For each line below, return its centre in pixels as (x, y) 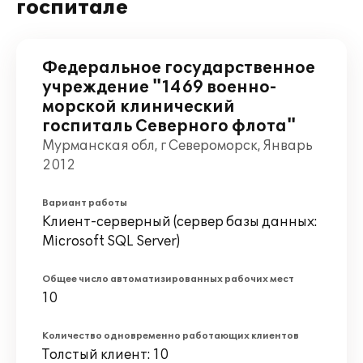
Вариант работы (85, 203)
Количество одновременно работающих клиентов (171, 336)
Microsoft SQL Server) (111, 241)
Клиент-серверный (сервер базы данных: (180, 222)
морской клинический (139, 107)
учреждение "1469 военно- (159, 88)
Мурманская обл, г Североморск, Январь (177, 146)
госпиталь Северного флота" (169, 126)
